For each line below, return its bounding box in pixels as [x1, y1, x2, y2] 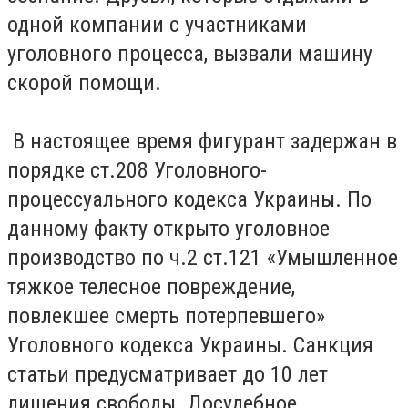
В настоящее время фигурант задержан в [7, 128, 397, 155]
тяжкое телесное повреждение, [7, 274, 295, 301]
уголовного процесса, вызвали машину [7, 41, 372, 67]
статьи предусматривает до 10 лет [7, 362, 328, 388]
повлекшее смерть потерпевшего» [7, 303, 325, 330]
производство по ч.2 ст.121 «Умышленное [7, 245, 398, 271]
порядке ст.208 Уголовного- [7, 158, 267, 184]
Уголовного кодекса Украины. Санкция [7, 332, 373, 359]
